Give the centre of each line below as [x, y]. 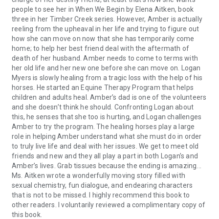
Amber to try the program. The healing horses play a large [103, 127]
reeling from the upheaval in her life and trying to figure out [106, 29]
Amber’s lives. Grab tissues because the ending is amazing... [107, 166]
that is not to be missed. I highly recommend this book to [101, 195]
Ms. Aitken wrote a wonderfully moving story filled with [99, 175]
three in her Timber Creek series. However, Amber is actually [107, 19]
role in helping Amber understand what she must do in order [107, 136]
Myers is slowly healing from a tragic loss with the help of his [107, 78]
